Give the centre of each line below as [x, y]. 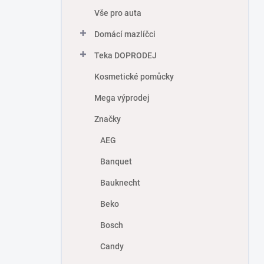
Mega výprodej [122, 98]
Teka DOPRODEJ [126, 56]
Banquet [116, 162]
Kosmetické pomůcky [134, 77]
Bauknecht [120, 183]
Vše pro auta [118, 13]
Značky [108, 119]
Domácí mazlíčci [125, 34]
